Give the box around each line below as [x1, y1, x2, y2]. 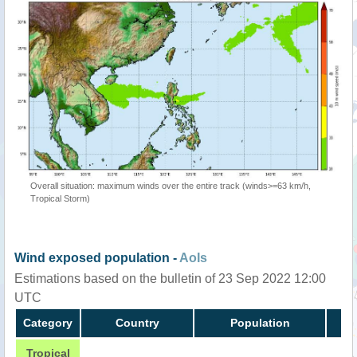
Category [23, 316, 73, 330]
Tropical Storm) [30, 194, 90, 204]
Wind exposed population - [14, 251, 179, 265]
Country [115, 316, 159, 330]
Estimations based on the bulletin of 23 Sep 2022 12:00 [14, 272, 326, 286]
